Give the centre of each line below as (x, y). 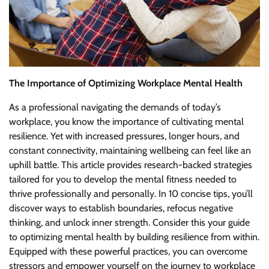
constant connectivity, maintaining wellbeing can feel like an (130, 150)
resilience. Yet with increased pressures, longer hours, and (124, 136)
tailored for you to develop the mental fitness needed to (123, 179)
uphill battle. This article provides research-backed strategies (131, 165)
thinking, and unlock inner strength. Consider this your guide (129, 222)
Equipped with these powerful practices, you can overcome (128, 251)
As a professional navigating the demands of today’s (115, 107)
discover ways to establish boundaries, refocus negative (121, 208)
